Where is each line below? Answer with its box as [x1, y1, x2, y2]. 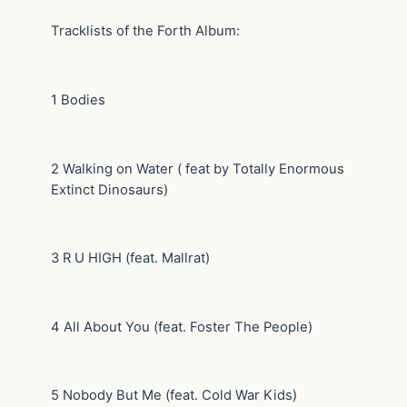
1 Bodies [51, 92, 105, 109]
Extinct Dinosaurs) [51, 181, 168, 198]
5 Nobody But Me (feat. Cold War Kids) [51, 387, 297, 404]
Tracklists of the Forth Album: [51, 23, 240, 40]
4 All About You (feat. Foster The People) [51, 318, 313, 335]
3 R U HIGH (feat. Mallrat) [51, 250, 210, 267]
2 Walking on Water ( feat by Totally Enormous [51, 160, 344, 177]
